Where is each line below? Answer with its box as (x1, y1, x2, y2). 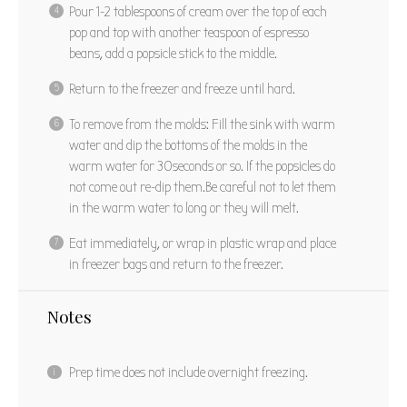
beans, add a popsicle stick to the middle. (69, 45, 277, 62)
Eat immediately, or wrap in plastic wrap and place (69, 234, 336, 252)
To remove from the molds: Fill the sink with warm (69, 115, 335, 133)
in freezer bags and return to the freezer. (69, 255, 283, 273)
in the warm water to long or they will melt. (69, 199, 299, 216)
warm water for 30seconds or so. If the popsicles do (69, 157, 335, 174)
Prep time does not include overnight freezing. (69, 363, 308, 381)
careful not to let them (217, 178, 336, 195)
